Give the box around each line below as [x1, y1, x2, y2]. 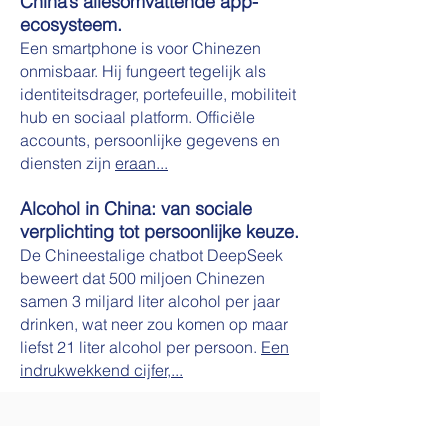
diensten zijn [20, 153, 115, 173]
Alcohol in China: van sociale [20, 197, 252, 220]
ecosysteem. [20, 13, 122, 36]
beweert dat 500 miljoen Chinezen [20, 268, 265, 288]
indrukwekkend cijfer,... [20, 360, 183, 380]
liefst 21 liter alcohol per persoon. [20, 337, 261, 357]
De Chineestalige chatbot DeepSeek [20, 245, 283, 265]
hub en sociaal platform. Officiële [20, 107, 255, 127]
